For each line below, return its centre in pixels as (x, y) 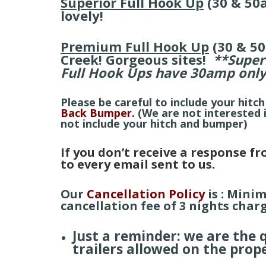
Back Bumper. (99, 113)
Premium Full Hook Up (135, 46)
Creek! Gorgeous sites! (137, 59)
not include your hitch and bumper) (154, 123)
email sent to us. (163, 164)
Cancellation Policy (146, 194)
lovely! (82, 15)
